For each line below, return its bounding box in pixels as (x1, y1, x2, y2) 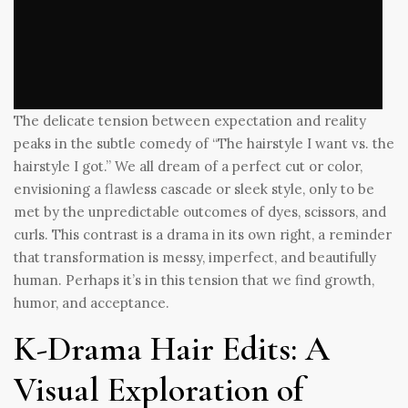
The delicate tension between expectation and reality (14, 111, 366, 129)
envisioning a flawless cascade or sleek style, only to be (14, 179, 374, 198)
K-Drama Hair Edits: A (14, 327, 330, 370)
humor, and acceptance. (14, 293, 169, 311)
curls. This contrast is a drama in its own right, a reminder (14, 225, 392, 243)
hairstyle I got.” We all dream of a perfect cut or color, (14, 157, 362, 175)
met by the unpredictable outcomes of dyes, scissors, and (14, 202, 386, 220)
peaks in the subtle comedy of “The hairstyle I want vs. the (14, 134, 394, 152)
